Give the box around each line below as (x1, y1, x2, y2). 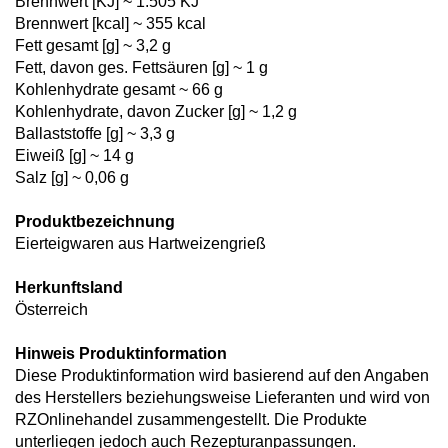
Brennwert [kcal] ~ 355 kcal (15, 15, 206, 32)
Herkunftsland (15, 279, 123, 296)
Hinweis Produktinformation (15, 345, 227, 362)
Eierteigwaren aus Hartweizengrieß (15, 235, 266, 252)
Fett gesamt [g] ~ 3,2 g (15, 37, 171, 54)
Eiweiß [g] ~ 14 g (15, 147, 134, 164)
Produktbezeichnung (15, 213, 175, 230)
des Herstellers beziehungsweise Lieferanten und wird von (15, 389, 430, 406)
